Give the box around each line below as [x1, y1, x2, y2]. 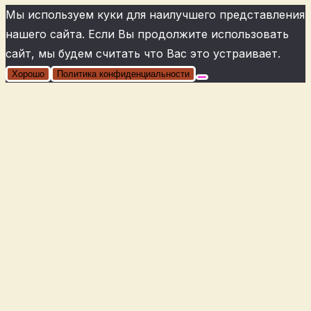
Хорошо [12, 69, 44, 80]
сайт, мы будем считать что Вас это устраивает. [6, 47, 280, 61]
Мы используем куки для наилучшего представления [6, 8, 305, 22]
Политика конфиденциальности [57, 69, 190, 80]
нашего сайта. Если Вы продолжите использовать [6, 27, 289, 42]
